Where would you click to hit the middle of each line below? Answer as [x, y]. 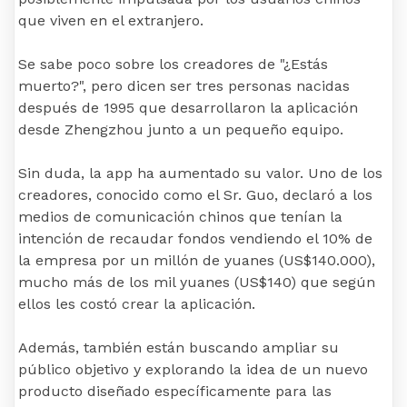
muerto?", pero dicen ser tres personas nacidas [184, 86]
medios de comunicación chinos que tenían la [180, 217]
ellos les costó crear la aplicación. [137, 304]
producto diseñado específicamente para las [175, 392]
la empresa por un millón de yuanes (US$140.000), [197, 261]
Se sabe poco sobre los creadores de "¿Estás [173, 65]
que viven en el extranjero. [111, 21]
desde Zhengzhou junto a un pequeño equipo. [181, 130]
